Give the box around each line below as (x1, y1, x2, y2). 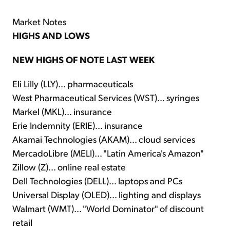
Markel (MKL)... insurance (12, 105, 112, 118)
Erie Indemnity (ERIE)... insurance (12, 119, 143, 131)
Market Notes (12, 15, 66, 28)
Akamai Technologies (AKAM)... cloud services (12, 133, 195, 145)
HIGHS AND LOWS (12, 29, 90, 42)
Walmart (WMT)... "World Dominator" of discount (12, 202, 204, 215)
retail (12, 216, 32, 228)
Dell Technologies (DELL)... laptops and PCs (12, 175, 182, 187)
